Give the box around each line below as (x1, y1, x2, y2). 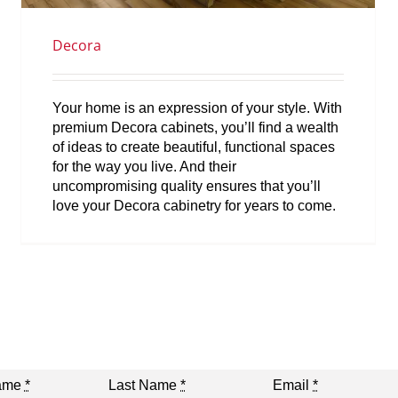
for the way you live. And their (52, 158, 236, 174)
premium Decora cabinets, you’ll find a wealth (52, 119, 338, 135)
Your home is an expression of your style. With (52, 99, 342, 115)
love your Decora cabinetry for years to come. (52, 197, 336, 213)
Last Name (108, 378, 181, 394)
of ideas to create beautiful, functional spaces (52, 139, 335, 155)
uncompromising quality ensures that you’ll (52, 178, 321, 194)
